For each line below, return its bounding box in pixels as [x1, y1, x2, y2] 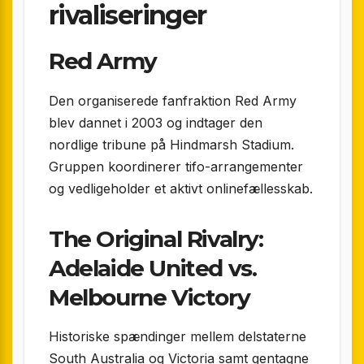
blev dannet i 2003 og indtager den [49, 114, 262, 131]
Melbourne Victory [49, 283, 250, 311]
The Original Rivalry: [49, 224, 263, 253]
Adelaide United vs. [49, 253, 257, 282]
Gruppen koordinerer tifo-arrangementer [49, 158, 303, 175]
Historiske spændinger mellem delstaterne [49, 328, 306, 345]
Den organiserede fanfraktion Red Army [49, 92, 297, 109]
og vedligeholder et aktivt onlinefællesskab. [49, 180, 313, 197]
